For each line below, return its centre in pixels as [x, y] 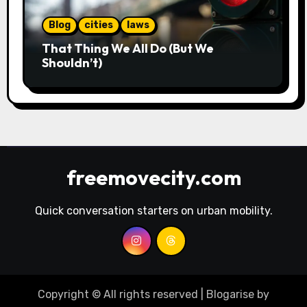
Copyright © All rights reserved [118, 294]
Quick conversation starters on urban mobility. [153, 210]
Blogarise [230, 294]
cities [98, 25]
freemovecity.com [153, 177]
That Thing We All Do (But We [127, 48]
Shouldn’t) [72, 62]
